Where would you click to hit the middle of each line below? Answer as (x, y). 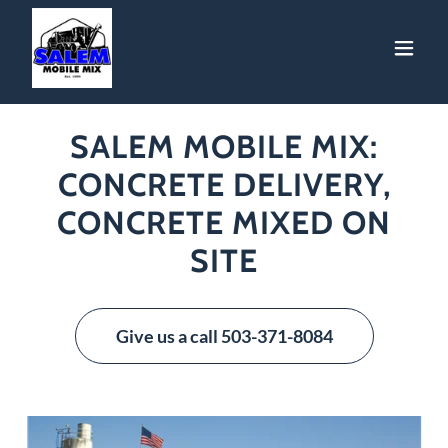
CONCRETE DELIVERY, (224, 184)
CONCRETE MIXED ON (224, 222)
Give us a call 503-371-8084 (224, 336)
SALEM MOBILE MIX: (224, 146)
